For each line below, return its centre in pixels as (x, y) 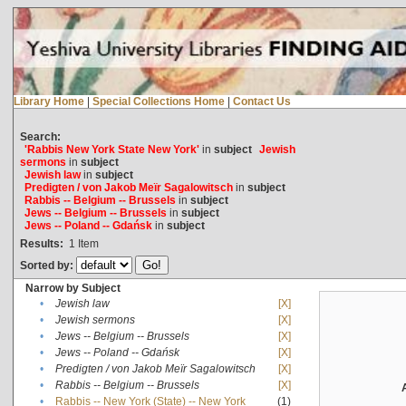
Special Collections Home (158, 101)
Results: (41, 243)
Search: (40, 136)
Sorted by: (48, 265)
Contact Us (261, 101)
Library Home (48, 101)
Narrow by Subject (72, 288)
